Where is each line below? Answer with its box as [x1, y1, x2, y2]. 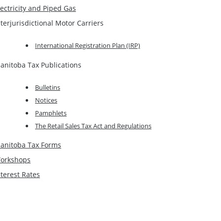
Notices [35, 95, 57, 105]
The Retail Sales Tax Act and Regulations [35, 121, 151, 130]
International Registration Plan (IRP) [35, 41, 140, 50]
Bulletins [35, 82, 60, 92]
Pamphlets [35, 108, 67, 117]
